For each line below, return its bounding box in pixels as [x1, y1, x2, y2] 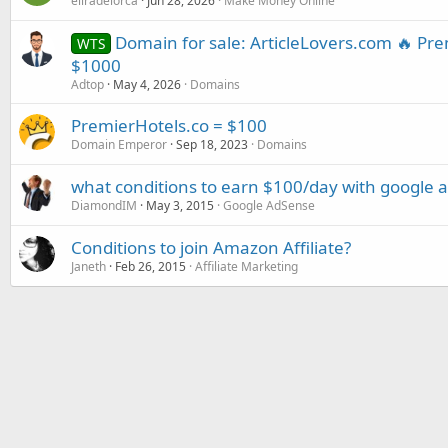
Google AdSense [223, 196, 315, 214]
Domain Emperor [71, 135, 167, 153]
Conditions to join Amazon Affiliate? [71, 235, 351, 259]
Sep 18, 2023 [176, 135, 248, 153]
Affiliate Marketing [195, 257, 298, 275]
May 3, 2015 [146, 196, 214, 214]
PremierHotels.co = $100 [71, 113, 267, 137]
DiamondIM [71, 196, 137, 214]
